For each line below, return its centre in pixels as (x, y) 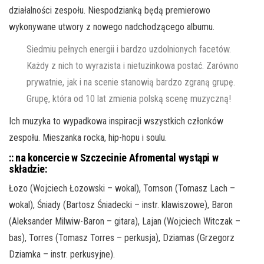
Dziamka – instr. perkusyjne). (62, 255)
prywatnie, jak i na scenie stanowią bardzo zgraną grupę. (131, 82)
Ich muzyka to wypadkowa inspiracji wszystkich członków (116, 121)
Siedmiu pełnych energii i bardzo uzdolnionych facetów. (129, 49)
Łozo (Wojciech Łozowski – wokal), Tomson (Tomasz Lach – (122, 189)
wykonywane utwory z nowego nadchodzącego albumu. (112, 27)
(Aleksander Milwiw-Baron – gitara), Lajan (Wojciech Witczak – (125, 222)
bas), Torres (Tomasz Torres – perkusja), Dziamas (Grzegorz (122, 238)
